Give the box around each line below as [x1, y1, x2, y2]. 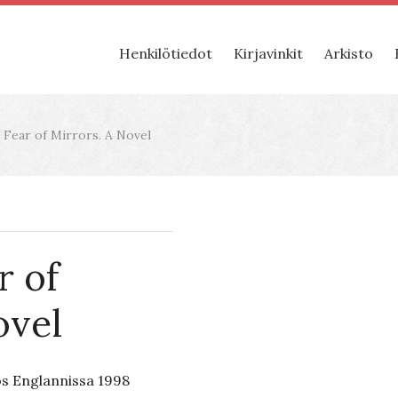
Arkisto [324, 44, 373, 62]
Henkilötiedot [119, 44, 212, 62]
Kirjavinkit [234, 44, 303, 62]
